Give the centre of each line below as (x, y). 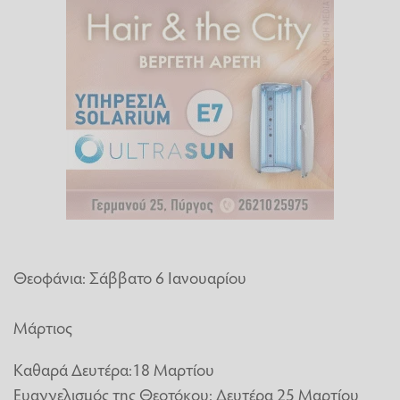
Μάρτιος (43, 326)
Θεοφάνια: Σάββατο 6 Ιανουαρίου (130, 276)
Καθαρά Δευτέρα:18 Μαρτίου (114, 368)
